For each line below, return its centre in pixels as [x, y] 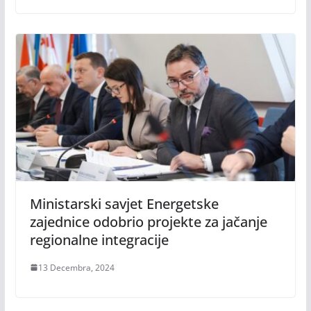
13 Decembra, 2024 [76, 267]
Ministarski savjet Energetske [124, 203]
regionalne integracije [99, 239]
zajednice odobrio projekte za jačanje [148, 221]
